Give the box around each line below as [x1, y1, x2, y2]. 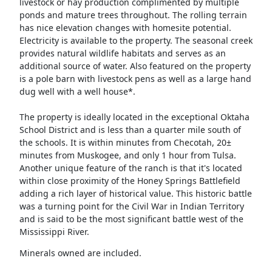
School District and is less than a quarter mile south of [19, 124, 241, 136]
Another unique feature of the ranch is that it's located [19, 162, 242, 174]
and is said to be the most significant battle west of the [19, 213, 243, 225]
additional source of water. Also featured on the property [19, 60, 251, 72]
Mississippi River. [19, 226, 92, 238]
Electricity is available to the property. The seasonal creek [19, 35, 253, 47]
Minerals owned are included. [19, 247, 141, 259]
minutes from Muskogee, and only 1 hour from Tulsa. [19, 149, 236, 161]
